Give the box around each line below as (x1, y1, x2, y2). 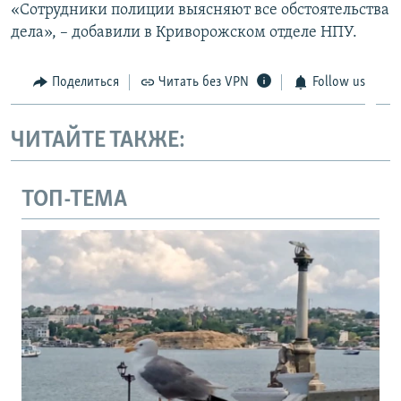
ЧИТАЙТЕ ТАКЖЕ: (11, 129, 185, 154)
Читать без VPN (158, 74, 249, 90)
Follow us (311, 74, 365, 90)
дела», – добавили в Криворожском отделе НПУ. (11, 23, 357, 41)
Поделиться (51, 74, 119, 90)
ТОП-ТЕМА (21, 187, 127, 212)
